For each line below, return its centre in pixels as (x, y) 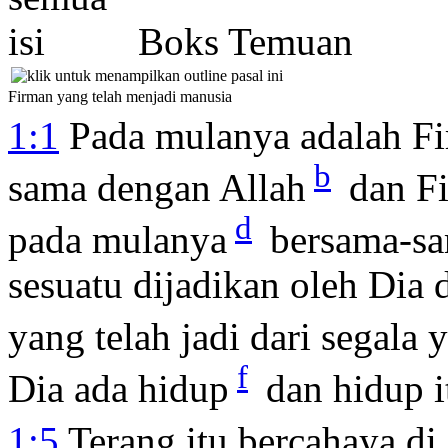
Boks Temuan (235, 41)
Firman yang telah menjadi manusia (120, 96)
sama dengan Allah (157, 187)
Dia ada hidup (118, 388)
